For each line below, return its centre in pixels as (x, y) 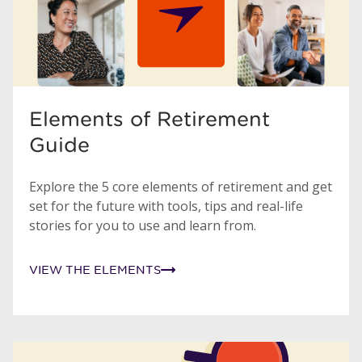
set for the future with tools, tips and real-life (166, 206)
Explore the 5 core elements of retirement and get (181, 186)
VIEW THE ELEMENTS (95, 269)
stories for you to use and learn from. (143, 225)
